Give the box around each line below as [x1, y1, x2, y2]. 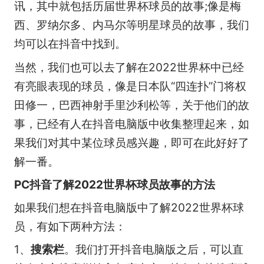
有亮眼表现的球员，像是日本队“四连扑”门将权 [14, 78, 246, 93]
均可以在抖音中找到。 [14, 37, 126, 51]
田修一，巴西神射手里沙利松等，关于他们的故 [14, 97, 249, 112]
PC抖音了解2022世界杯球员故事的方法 [14, 177, 215, 192]
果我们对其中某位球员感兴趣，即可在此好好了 [14, 135, 249, 150]
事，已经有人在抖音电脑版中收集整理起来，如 [14, 116, 249, 131]
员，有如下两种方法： [14, 219, 126, 233]
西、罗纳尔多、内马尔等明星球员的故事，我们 [14, 18, 249, 32]
